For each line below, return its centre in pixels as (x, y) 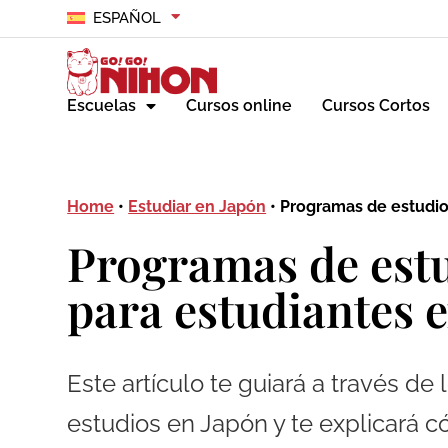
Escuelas (102, 106)
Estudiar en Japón (197, 207)
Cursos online (239, 106)
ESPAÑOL (126, 18)
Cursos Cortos (376, 106)
